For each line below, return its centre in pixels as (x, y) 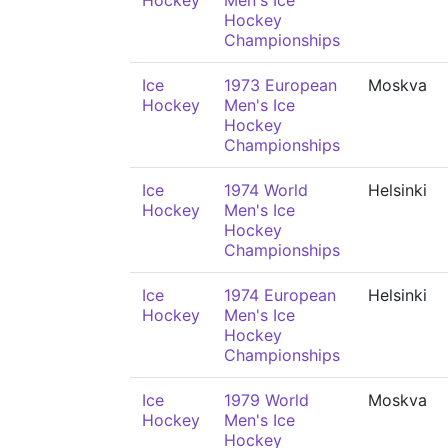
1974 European (280, 295)
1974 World (266, 190)
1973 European (280, 85)
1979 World (266, 400)
